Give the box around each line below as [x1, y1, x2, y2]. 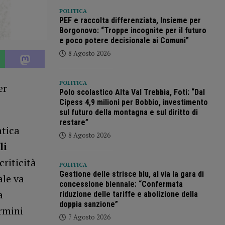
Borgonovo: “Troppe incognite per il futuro [59, 26, 206, 36]
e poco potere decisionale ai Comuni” [59, 36, 189, 46]
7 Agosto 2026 [68, 212, 110, 222]
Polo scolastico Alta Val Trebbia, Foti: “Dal [59, 87, 205, 97]
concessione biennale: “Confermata [59, 179, 183, 189]
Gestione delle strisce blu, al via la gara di [59, 169, 204, 179]
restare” [59, 118, 88, 128]
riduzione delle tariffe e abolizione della [59, 189, 198, 199]
